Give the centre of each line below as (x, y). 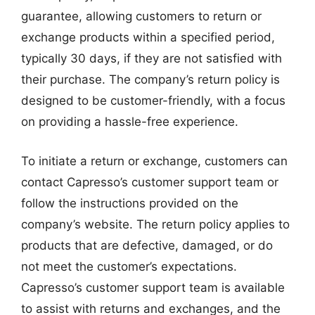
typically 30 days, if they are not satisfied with (152, 58)
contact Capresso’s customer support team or (150, 182)
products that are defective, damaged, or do (147, 245)
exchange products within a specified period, (148, 37)
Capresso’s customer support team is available (153, 287)
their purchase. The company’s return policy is (150, 79)
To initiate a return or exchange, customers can (154, 161)
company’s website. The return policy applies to (155, 224)
